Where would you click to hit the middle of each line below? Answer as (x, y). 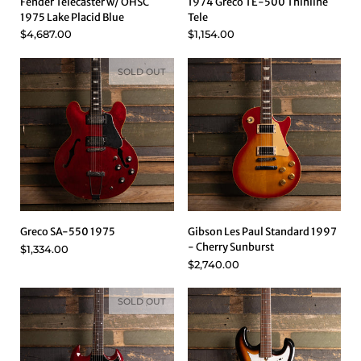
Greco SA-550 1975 (68, 232)
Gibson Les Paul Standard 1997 (262, 232)
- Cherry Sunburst (230, 247)
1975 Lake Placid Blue (72, 17)
